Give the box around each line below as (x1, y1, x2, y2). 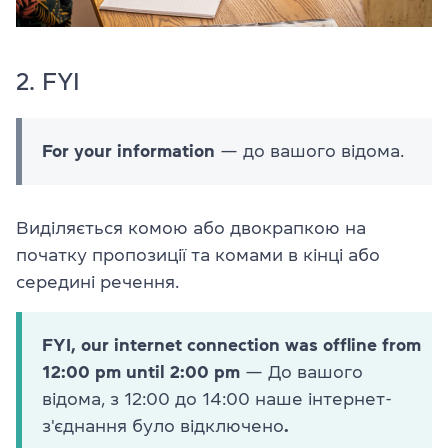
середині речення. (16, 272, 179, 291)
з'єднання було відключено (42, 416, 284, 435)
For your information (42, 141, 215, 160)
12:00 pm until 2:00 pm (42, 362, 245, 381)
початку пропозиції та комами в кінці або (16, 245, 380, 264)
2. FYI (16, 69, 80, 94)
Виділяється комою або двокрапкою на (16, 218, 366, 237)
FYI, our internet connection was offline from (42, 335, 421, 354)
